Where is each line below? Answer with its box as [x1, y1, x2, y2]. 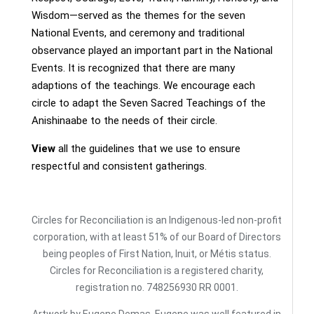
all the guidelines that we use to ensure [55, 142, 240, 155]
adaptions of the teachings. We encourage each [32, 79, 255, 92]
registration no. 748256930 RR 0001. [75, 282, 238, 293]
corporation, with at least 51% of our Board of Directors [32, 231, 281, 243]
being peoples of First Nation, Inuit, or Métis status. [42, 248, 271, 259]
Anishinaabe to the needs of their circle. [32, 114, 217, 127]
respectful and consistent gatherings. [32, 160, 207, 172]
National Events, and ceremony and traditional [32, 27, 245, 39]
